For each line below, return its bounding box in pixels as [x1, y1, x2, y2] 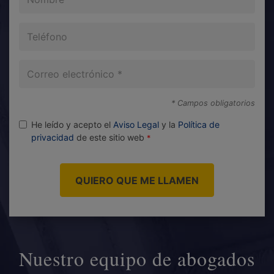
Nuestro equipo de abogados [19, 245, 255, 272]
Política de [178, 119, 220, 130]
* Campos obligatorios [171, 98, 255, 108]
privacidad [31, 132, 74, 143]
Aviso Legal [113, 119, 159, 130]
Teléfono [18, 23, 61, 36]
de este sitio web [74, 132, 144, 143]
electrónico [18, 75, 73, 88]
